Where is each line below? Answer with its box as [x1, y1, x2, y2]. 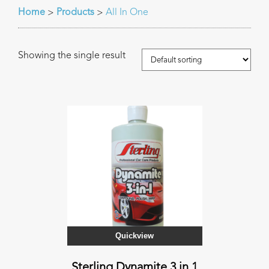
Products [56, 7, 94, 17]
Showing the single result [18, 51, 125, 61]
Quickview [115, 231, 154, 241]
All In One [106, 7, 148, 17]
